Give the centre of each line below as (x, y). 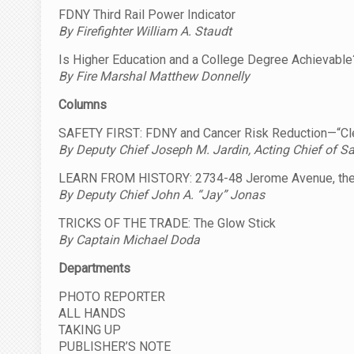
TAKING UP (90, 330)
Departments (94, 268)
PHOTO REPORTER (112, 296)
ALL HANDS (92, 313)
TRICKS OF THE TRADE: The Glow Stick (167, 223)
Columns (83, 104)
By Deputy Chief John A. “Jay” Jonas (162, 194)
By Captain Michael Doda (129, 239)
